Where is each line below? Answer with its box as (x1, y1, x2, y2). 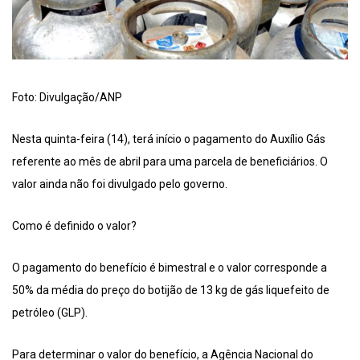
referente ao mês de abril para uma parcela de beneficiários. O (12, 155, 328, 169)
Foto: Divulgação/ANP (12, 91, 122, 104)
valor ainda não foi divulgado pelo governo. (12, 178, 227, 191)
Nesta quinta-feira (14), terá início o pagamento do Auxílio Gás (12, 133, 325, 146)
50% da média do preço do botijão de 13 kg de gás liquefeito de (12, 284, 329, 297)
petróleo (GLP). (12, 306, 88, 320)
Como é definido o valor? (12, 219, 137, 233)
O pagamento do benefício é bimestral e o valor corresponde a (12, 261, 327, 275)
